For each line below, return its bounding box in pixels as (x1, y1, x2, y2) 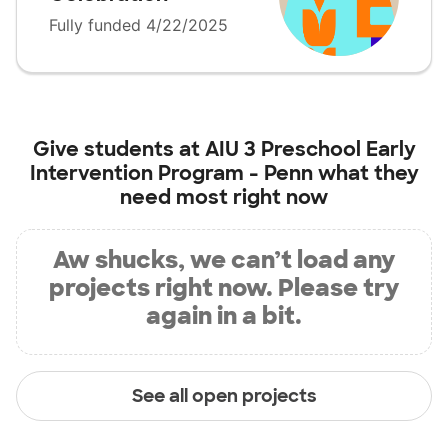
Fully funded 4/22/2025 (49, 15, 228, 36)
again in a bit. (146, 300, 302, 332)
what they (317, 160, 419, 187)
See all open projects (131, 383, 317, 408)
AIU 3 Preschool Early (204, 136, 416, 163)
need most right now (120, 184, 328, 211)
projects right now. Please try (49, 272, 399, 304)
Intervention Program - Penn (29, 160, 318, 187)
